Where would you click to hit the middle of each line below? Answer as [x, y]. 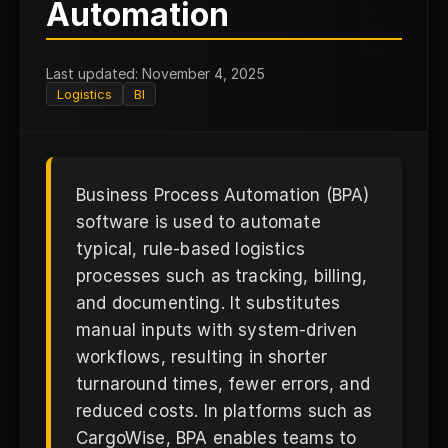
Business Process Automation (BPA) [223, 195]
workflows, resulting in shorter [202, 357]
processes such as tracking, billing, [222, 276]
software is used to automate [198, 222]
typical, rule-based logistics [190, 249]
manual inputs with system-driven [217, 330]
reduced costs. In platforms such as [224, 411]
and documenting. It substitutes [208, 303]
